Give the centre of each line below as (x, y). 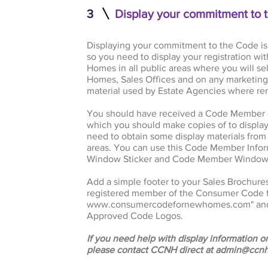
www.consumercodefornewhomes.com (169, 204)
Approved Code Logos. (136, 216)
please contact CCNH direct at (151, 250)
